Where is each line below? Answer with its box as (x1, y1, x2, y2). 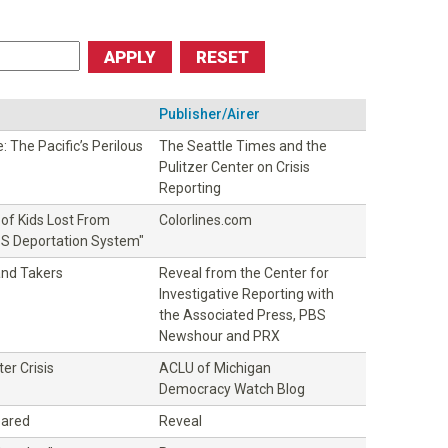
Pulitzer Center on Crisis (159, 158, 310, 175)
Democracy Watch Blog (159, 380, 305, 397)
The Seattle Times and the (159, 137, 327, 154)
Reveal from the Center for (159, 264, 329, 281)
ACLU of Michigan (159, 359, 271, 376)
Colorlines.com (159, 211, 252, 228)
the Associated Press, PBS (159, 306, 326, 323)
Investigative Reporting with (159, 285, 334, 302)
